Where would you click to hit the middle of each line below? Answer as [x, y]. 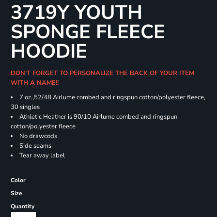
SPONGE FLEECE [88, 32]
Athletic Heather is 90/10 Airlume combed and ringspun [98, 117]
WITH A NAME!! [36, 83]
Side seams [35, 146]
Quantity [22, 207]
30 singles [25, 107]
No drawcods [38, 136]
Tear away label [42, 156]
